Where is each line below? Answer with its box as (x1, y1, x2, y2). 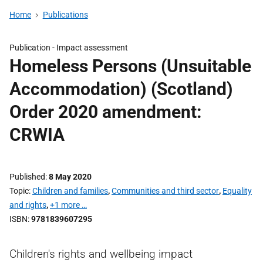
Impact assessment (56, 43, 128, 52)
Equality (222, 186, 252, 195)
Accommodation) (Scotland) (9, 79, 233, 99)
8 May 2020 (49, 172, 92, 181)
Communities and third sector (112, 186, 219, 195)
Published (9, 172, 45, 181)
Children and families (32, 186, 108, 195)
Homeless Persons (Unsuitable (9, 56, 251, 76)
